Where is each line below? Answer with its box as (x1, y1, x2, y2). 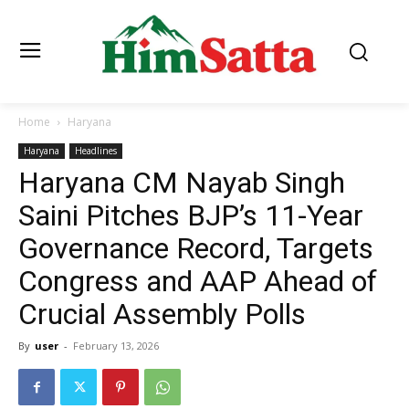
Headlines (75, 144, 117, 158)
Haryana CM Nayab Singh (18, 165, 345, 201)
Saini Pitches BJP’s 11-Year (18, 198, 363, 234)
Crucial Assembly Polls (18, 297, 306, 332)
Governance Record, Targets (18, 231, 373, 267)
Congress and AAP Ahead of (18, 264, 377, 299)
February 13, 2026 (73, 339, 159, 353)
